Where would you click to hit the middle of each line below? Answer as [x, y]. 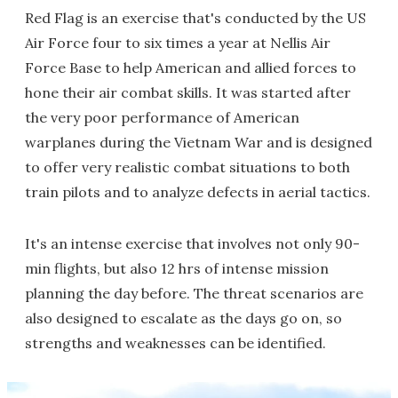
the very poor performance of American [162, 117]
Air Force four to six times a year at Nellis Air [178, 43]
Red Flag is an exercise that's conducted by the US [195, 18]
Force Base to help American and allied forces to [191, 68]
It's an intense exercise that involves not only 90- [192, 243]
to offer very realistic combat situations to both [187, 167]
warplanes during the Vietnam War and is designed [199, 142]
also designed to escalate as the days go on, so [183, 318]
